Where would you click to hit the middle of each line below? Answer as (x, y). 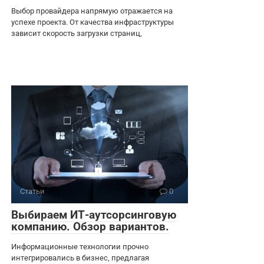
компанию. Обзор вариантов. (90, 227)
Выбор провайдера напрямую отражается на (92, 11)
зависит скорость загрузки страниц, (77, 34)
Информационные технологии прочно (80, 247)
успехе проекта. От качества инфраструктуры (93, 22)
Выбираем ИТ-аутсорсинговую (94, 215)
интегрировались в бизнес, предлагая (80, 258)
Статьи (32, 192)
